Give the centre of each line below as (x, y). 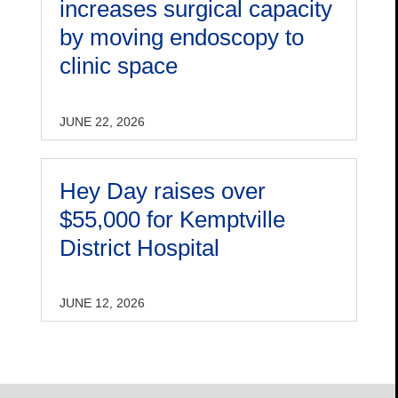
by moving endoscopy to (181, 38)
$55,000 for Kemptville (172, 219)
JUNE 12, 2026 (102, 303)
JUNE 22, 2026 (102, 121)
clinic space (118, 66)
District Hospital (139, 247)
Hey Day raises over (162, 191)
